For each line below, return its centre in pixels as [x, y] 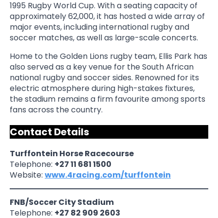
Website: [27, 175]
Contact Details [49, 132]
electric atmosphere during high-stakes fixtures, [102, 88]
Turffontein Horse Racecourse [72, 154]
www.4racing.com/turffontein [108, 175]
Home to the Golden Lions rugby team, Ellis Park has [109, 56]
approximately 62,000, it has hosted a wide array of [107, 16]
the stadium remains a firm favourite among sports [108, 99]
